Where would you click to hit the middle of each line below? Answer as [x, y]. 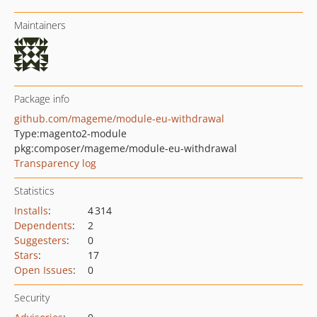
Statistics [34, 191]
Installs [31, 211]
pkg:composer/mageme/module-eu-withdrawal [126, 148]
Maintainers [40, 25]
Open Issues [44, 270]
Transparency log [55, 163]
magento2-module [83, 133]
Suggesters [40, 240]
